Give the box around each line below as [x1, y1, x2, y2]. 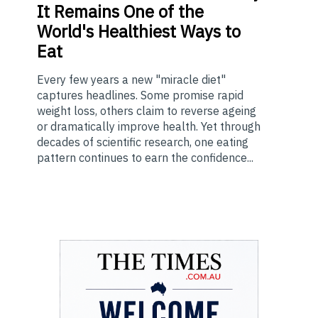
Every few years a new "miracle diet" [37, 72, 226, 87]
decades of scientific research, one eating [37, 135, 248, 150]
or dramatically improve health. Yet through [37, 119, 261, 134]
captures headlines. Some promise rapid [37, 88, 243, 103]
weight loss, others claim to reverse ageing [37, 104, 256, 119]
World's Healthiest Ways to [37, 20, 241, 43]
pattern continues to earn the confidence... [37, 150, 253, 165]
